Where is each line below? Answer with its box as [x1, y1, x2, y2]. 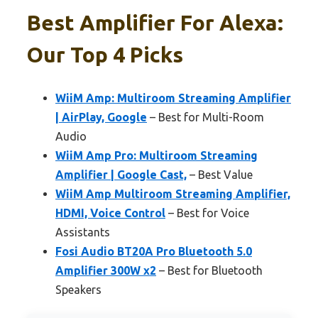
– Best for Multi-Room [147, 111, 264, 124]
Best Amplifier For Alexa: [27, 11, 283, 35]
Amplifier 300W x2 [55, 264, 156, 278]
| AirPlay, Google [55, 111, 147, 124]
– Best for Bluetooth [156, 264, 263, 278]
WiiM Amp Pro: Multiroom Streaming [55, 149, 258, 163]
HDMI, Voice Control [55, 207, 165, 220]
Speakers [55, 283, 102, 297]
